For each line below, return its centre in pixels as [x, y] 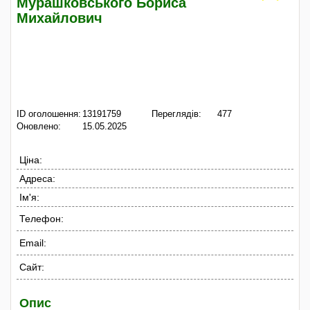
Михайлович [60, 18]
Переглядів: [176, 114]
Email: [33, 243]
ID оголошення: [49, 114]
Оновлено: [39, 126]
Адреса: [37, 178]
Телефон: [42, 218]
